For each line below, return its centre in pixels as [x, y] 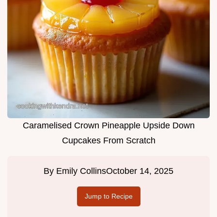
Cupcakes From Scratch [108, 141]
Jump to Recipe [108, 196]
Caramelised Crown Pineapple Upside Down [108, 126]
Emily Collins [81, 171]
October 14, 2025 [140, 171]
